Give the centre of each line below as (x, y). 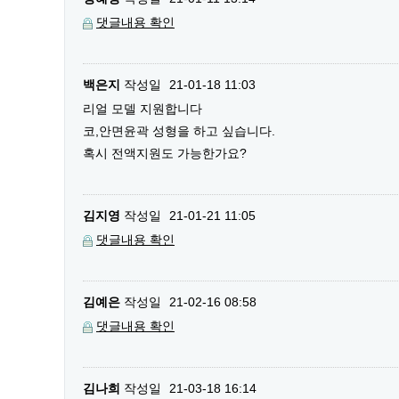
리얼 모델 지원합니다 (142, 108)
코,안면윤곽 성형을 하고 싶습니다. (179, 130)
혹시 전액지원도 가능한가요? (165, 153)
